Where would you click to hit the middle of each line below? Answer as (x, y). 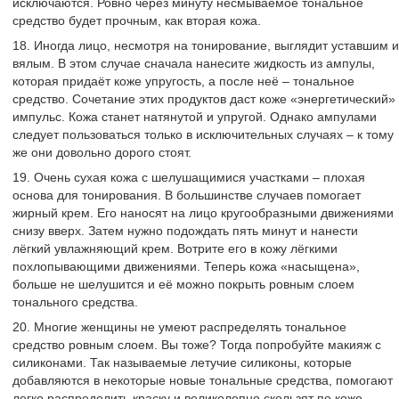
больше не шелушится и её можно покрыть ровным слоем (183, 284)
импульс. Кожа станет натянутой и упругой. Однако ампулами (195, 117)
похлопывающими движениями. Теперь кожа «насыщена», (186, 266)
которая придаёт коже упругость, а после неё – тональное (183, 81)
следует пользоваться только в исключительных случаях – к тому (203, 134)
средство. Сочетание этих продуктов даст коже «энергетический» (204, 99)
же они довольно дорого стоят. (102, 152)
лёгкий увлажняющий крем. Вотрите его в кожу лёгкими (175, 248)
